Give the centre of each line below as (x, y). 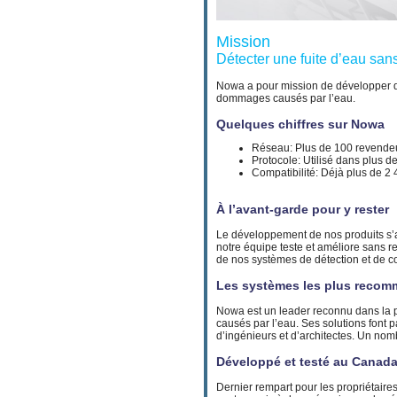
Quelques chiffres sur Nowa (300, 124)
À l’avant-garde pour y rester (303, 209)
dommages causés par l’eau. (286, 98)
